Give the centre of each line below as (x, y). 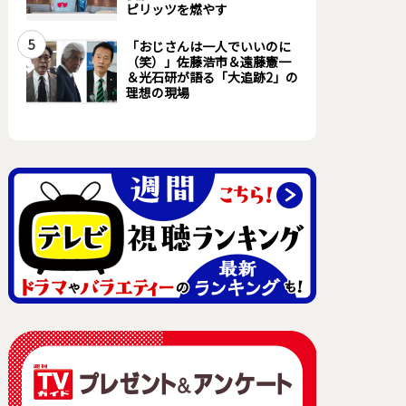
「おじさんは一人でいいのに (208, 46)
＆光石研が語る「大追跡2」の (212, 77)
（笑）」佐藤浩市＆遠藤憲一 (208, 62)
